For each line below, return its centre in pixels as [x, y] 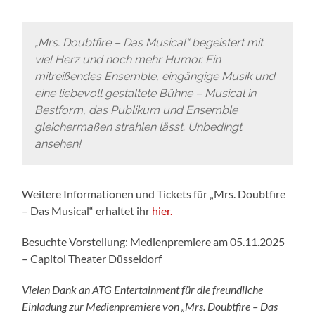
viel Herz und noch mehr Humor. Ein [127, 59]
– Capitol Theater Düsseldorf [92, 259]
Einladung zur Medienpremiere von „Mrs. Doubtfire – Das [150, 307]
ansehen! [57, 143]
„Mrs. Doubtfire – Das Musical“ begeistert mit [148, 42]
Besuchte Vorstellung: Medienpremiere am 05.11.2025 [154, 242]
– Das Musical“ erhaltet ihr [87, 211]
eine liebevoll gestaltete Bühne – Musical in [145, 93]
